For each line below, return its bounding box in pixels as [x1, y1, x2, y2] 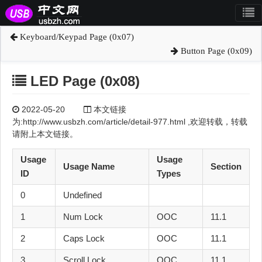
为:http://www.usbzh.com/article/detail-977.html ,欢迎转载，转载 [12, 117, 247, 127]
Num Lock [63, 212, 103, 222]
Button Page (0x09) [178, 46, 252, 56]
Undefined [63, 190, 102, 201]
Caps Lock [63, 233, 105, 244]
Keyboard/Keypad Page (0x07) [18, 32, 134, 42]
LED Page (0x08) [26, 73, 140, 89]
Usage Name [63, 161, 115, 172]
